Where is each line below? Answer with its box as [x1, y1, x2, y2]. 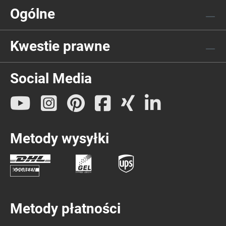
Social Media [10, 70, 92, 87]
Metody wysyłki [10, 130, 109, 147]
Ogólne [10, 6, 55, 22]
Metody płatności [10, 200, 121, 217]
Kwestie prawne [10, 38, 110, 54]
